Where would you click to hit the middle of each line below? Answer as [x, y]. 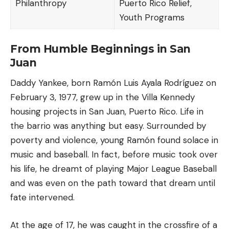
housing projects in [50, 112]
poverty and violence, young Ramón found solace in [114, 140]
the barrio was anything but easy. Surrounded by [108, 126]
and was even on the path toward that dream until [113, 183]
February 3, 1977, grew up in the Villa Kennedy [102, 97]
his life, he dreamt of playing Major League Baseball [113, 169]
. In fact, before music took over [153, 155]
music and [32, 155]
